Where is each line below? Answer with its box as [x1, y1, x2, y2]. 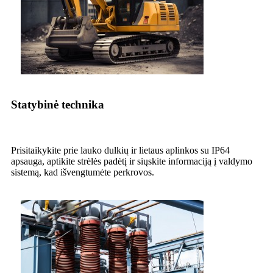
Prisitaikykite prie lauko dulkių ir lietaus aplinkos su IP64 [11, 144, 230, 155]
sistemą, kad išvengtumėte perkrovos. [11, 166, 154, 177]
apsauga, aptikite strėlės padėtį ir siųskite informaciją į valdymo [11, 155, 252, 166]
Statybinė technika [11, 98, 104, 112]
